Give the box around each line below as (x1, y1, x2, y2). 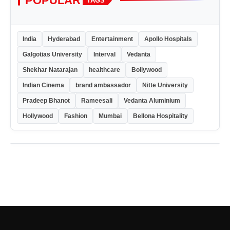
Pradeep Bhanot (23, 97, 70, 104)
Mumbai (99, 112, 122, 120)
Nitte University (142, 81, 188, 89)
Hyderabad (48, 35, 80, 43)
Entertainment (91, 35, 133, 43)
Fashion (64, 112, 87, 120)
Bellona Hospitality (133, 112, 188, 120)
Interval (93, 50, 116, 58)
